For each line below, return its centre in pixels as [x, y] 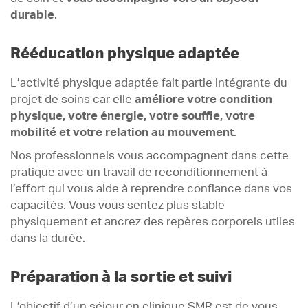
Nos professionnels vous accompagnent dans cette [150, 156]
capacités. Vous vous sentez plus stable [118, 205]
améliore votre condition [203, 99]
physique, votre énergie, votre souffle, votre [133, 116]
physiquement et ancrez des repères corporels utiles [153, 222]
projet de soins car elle [73, 99]
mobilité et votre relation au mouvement [122, 132]
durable [32, 15]
